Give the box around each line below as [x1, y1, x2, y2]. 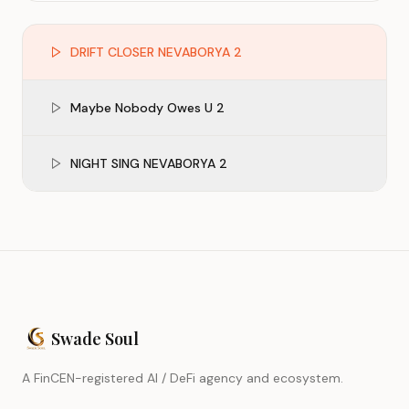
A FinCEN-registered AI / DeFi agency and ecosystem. [22, 370, 343, 386]
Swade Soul [51, 328, 139, 350]
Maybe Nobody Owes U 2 [70, 100, 225, 116]
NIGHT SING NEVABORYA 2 [70, 155, 227, 172]
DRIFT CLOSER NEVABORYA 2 [70, 44, 242, 60]
